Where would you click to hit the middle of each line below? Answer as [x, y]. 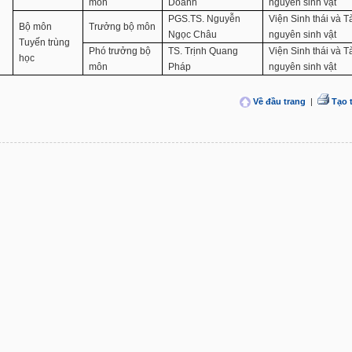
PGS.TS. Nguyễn [205, 19]
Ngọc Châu [193, 35]
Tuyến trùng [45, 42]
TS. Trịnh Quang [203, 51]
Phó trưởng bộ [120, 51]
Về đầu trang [279, 101]
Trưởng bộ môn [123, 27]
